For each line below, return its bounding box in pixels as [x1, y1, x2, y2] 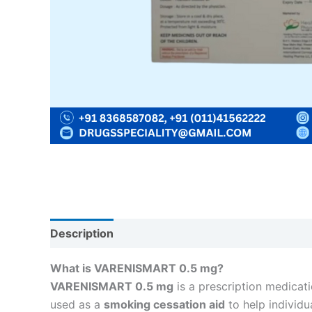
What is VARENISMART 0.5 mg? [50, 261, 224, 276]
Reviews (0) [128, 226, 195, 241]
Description [50, 226, 114, 241]
